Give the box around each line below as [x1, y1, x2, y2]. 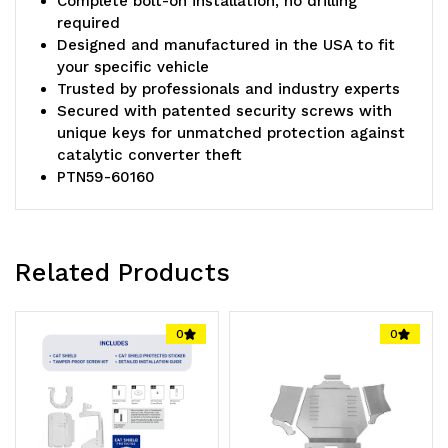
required [57, 14, 121, 33]
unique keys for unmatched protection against [57, 124, 406, 143]
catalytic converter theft [57, 146, 243, 165]
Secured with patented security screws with [57, 102, 393, 121]
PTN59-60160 [57, 168, 156, 187]
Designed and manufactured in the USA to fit [57, 36, 396, 55]
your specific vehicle [57, 58, 210, 77]
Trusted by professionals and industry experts [57, 80, 401, 99]
